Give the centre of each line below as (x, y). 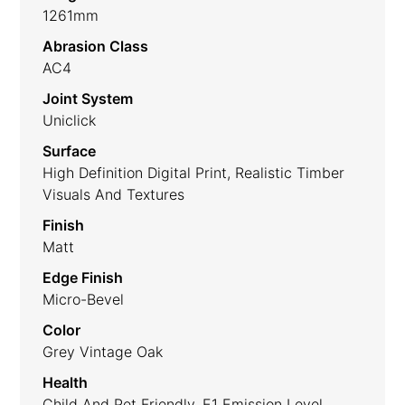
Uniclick (70, 120)
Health (66, 382)
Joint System (88, 98)
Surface (70, 151)
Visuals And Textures (114, 194)
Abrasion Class (96, 46)
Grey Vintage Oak (103, 351)
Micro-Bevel (84, 299)
